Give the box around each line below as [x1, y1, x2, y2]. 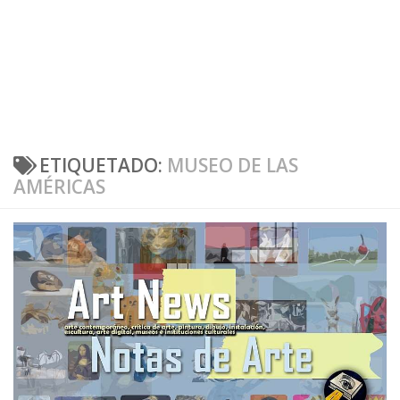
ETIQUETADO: [38, 153, 167, 179]
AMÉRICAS [13, 174, 105, 200]
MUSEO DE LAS [166, 153, 298, 179]
